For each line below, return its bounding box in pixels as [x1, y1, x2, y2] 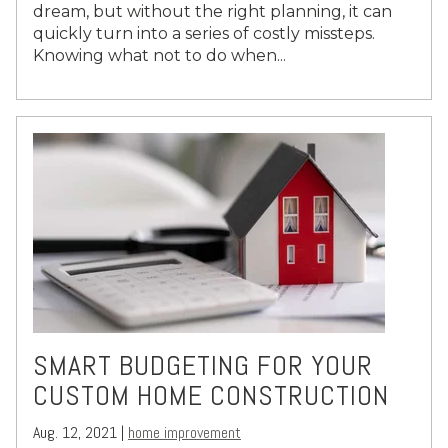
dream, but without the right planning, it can [33, 2, 392, 22]
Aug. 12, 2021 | [33, 421, 128, 443]
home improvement [128, 421, 241, 443]
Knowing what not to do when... [33, 46, 286, 66]
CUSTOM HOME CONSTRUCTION [33, 377, 389, 413]
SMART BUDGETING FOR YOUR [33, 347, 373, 383]
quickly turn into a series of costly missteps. [33, 24, 375, 44]
